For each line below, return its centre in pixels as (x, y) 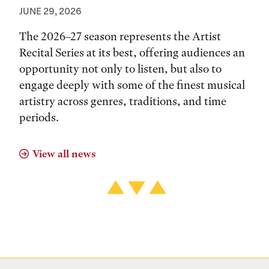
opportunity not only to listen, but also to (120, 69)
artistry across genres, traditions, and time (123, 101)
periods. (39, 117)
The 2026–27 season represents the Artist (120, 36)
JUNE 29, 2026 (50, 11)
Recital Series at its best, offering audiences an (132, 53)
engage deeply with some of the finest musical (132, 85)
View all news (64, 154)
